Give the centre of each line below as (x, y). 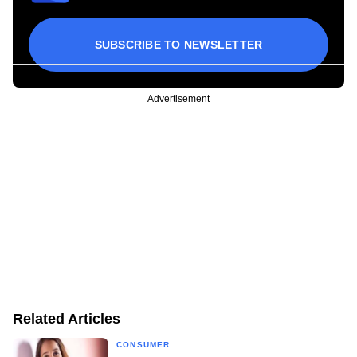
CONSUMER (143, 344)
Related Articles (67, 318)
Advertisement (178, 98)
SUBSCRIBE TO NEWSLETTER (178, 44)
